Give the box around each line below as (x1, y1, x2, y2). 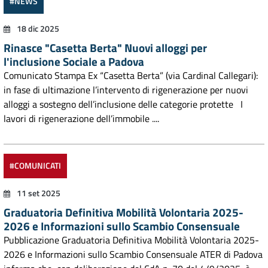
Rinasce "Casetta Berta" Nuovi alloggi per (4, 39, 207, 56)
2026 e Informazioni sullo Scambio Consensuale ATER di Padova (4, 247, 263, 261)
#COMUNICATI (10, 159, 61, 172)
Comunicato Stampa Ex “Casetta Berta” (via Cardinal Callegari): (4, 68, 258, 83)
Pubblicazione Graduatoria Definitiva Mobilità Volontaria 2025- (4, 233, 259, 247)
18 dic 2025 (15, 23, 59, 35)
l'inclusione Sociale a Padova (4, 53, 144, 70)
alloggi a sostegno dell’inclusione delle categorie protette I (4, 97, 243, 111)
